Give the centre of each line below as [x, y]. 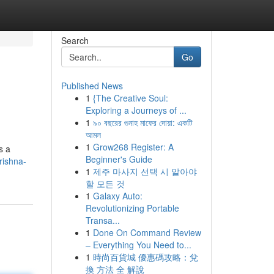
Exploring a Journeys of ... [136, 110]
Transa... [102, 220]
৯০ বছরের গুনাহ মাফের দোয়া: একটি [143, 122]
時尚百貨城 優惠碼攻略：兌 [145, 257]
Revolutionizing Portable [132, 208]
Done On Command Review [147, 232]
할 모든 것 [105, 183]
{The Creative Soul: [130, 98]
